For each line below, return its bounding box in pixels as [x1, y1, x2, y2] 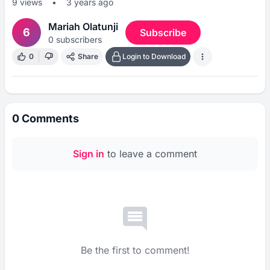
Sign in [73, 147, 104, 160]
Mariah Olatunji [48, 20, 118, 33]
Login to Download [122, 51, 186, 61]
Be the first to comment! [80, 243, 190, 256]
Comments [19, 111, 79, 125]
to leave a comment [104, 147, 197, 160]
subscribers [54, 34, 102, 45]
